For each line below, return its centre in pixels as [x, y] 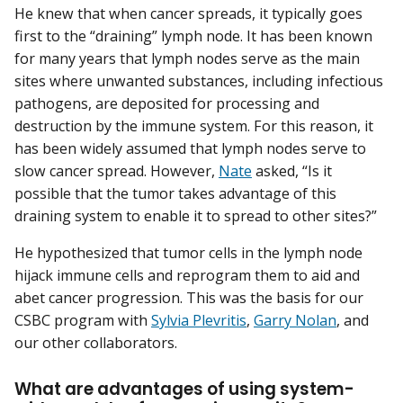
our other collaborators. [98, 342]
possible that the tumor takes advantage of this [175, 193]
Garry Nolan [295, 320]
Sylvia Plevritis [199, 320]
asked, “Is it [292, 170]
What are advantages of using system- [184, 389]
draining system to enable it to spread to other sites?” [197, 215]
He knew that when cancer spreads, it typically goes [188, 13]
